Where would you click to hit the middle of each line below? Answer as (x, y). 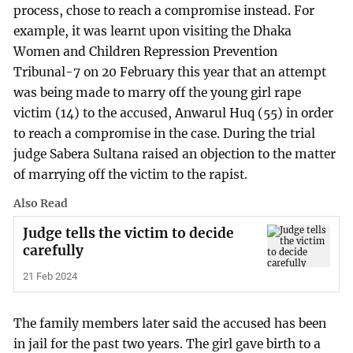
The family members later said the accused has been (170, 324)
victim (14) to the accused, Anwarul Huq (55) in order (174, 113)
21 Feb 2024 (50, 277)
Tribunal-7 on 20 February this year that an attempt (170, 72)
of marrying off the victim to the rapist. (131, 175)
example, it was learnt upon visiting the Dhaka (153, 32)
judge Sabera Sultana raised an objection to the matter (175, 154)
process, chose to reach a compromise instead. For (164, 11)
